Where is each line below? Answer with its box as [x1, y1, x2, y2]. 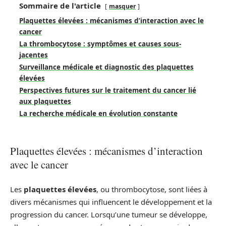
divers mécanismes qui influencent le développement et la [10, 196, 212, 207]
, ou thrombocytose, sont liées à [96, 184, 207, 194]
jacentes [19, 50, 48, 60]
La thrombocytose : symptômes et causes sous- [19, 39, 181, 48]
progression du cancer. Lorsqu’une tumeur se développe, [10, 209, 207, 219]
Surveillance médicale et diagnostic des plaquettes [19, 63, 194, 72]
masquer [109, 2, 136, 11]
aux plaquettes [19, 97, 71, 106]
